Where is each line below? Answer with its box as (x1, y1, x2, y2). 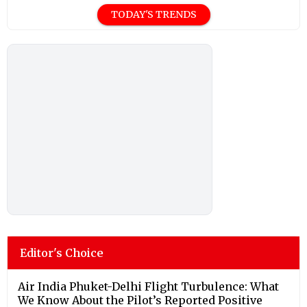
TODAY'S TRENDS (110, 8, 197, 21)
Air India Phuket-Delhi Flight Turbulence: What (18, 279, 279, 293)
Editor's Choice (20, 245, 103, 260)
